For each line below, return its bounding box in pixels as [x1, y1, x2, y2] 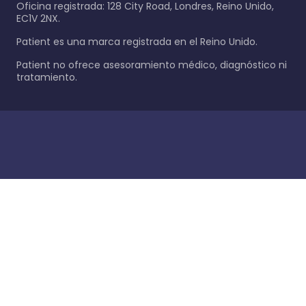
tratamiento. [16, 70, 77, 84]
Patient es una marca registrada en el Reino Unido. [16, 35, 258, 48]
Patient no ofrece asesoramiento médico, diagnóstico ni [16, 58, 287, 72]
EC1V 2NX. [16, 12, 60, 25]
